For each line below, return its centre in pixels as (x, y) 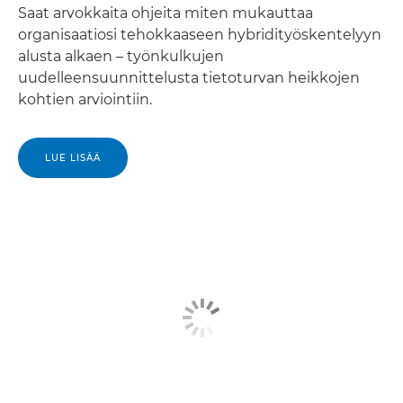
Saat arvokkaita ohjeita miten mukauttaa (166, 13)
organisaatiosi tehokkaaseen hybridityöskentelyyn (200, 34)
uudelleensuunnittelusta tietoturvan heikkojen (189, 77)
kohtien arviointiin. (85, 99)
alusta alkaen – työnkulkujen (121, 56)
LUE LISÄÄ (73, 157)
